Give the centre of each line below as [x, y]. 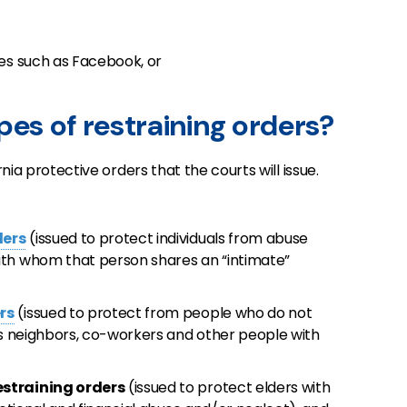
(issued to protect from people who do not [163, 313]
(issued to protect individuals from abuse [167, 238]
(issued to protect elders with [228, 387]
